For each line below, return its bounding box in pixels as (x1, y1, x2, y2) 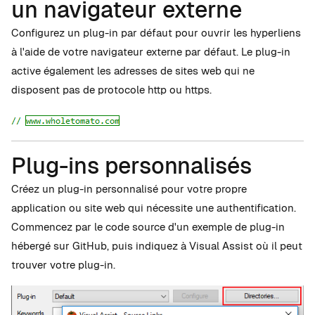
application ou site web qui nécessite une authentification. (11, 200, 296, 214)
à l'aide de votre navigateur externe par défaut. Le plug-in (11, 44, 290, 58)
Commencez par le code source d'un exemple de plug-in (11, 219, 285, 233)
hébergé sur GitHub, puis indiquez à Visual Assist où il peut (11, 238, 302, 252)
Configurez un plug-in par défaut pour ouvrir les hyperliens (11, 25, 301, 39)
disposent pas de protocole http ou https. (11, 82, 212, 96)
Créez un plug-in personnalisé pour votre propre (11, 181, 247, 195)
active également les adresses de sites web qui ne (11, 63, 255, 77)
